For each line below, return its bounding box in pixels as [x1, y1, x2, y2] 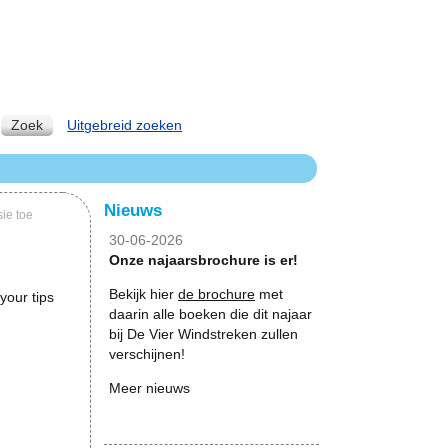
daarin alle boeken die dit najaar [109, 306, 312, 322]
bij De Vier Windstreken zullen [109, 326, 298, 342]
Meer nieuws [109, 380, 190, 396]
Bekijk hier [109, 286, 178, 302]
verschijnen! [109, 346, 185, 362]
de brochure [178, 286, 255, 302]
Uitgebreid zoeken [67, 117, 183, 133]
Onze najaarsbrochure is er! [109, 252, 298, 268]
